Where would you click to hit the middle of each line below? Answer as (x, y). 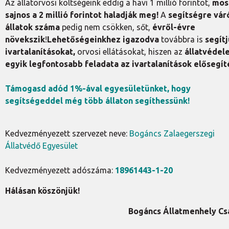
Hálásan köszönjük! (42, 191)
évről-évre (174, 27)
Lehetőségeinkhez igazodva (103, 39)
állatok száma (32, 27)
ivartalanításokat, (40, 52)
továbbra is (182, 39)
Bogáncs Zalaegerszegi (172, 133)
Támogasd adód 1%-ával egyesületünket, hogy (98, 88)
